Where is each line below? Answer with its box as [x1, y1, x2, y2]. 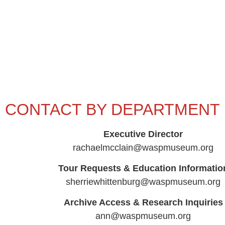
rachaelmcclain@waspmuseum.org [73, 142, 213, 153]
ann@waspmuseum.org [95, 211, 191, 221]
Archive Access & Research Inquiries [63, 197, 223, 208]
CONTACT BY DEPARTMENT [5, 100, 220, 119]
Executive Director [103, 129, 183, 139]
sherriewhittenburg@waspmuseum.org [66, 176, 220, 187]
